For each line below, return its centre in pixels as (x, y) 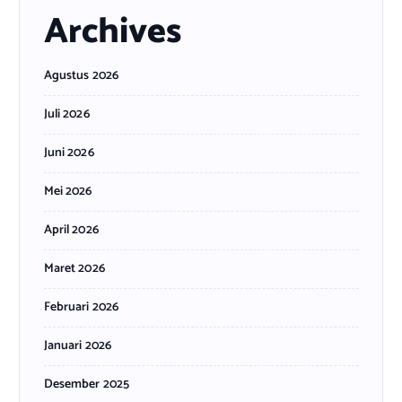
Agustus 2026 (81, 75)
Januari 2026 (78, 345)
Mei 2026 (68, 191)
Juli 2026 (66, 114)
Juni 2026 (69, 153)
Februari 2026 (81, 307)
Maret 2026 (74, 268)
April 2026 (71, 230)
